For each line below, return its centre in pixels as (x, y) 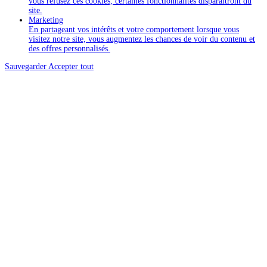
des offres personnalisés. (69, 48)
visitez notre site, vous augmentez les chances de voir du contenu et (142, 39)
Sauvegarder (27, 66)
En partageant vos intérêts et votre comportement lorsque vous (134, 29)
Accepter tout (71, 66)
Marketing (46, 20)
